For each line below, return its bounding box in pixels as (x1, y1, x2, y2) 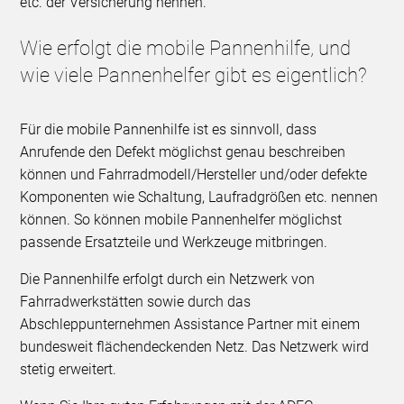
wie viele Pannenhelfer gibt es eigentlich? (20, 64, 368, 87)
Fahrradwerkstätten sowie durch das (20, 293, 252, 311)
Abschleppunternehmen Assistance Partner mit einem (20, 316, 361, 334)
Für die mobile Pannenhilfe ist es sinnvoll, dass (20, 121, 317, 139)
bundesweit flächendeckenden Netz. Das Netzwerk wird (20, 338, 370, 356)
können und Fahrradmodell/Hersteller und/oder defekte (20, 166, 368, 184)
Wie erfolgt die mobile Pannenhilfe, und (20, 37, 352, 60)
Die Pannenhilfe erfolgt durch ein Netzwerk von (20, 271, 316, 289)
